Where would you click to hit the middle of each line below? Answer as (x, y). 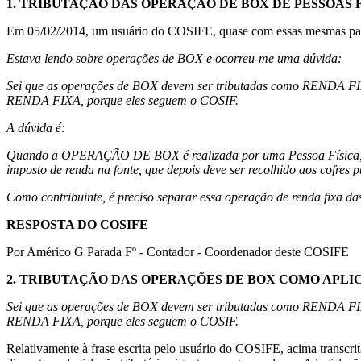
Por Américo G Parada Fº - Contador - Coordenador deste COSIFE (178, 251)
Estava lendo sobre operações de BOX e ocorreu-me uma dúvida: (174, 58)
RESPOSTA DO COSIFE (77, 224)
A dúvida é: (36, 127)
